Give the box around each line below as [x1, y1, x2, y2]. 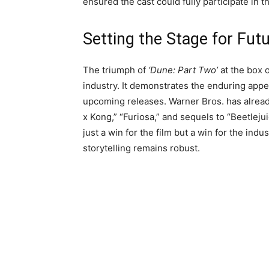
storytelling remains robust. [83, 142, 200, 154]
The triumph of [83, 64, 148, 76]
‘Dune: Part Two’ [148, 64, 218, 76]
